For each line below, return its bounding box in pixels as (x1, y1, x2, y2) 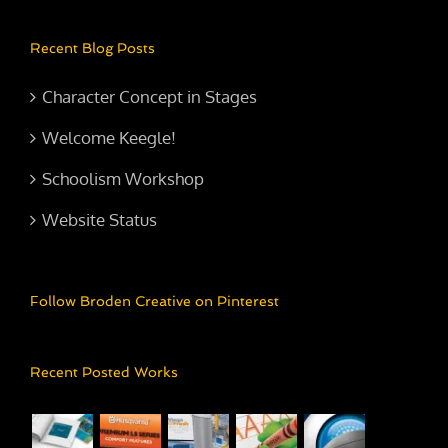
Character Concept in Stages (42, 86, 257, 108)
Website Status (42, 209, 157, 231)
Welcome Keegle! (42, 127, 176, 149)
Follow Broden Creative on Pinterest (30, 293, 279, 310)
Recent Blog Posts (30, 40, 155, 57)
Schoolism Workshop (42, 168, 204, 190)
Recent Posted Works (30, 364, 178, 381)
